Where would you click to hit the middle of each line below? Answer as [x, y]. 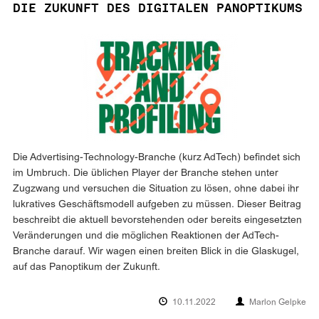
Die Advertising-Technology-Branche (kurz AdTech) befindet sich [157, 158]
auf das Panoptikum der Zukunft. [87, 267]
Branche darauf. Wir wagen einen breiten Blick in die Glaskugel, [156, 252]
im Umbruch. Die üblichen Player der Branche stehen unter [146, 173]
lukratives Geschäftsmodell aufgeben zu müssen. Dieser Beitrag [157, 205]
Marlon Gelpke [278, 303]
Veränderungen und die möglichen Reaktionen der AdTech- [146, 236]
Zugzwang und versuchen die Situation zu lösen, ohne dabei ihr [156, 189]
